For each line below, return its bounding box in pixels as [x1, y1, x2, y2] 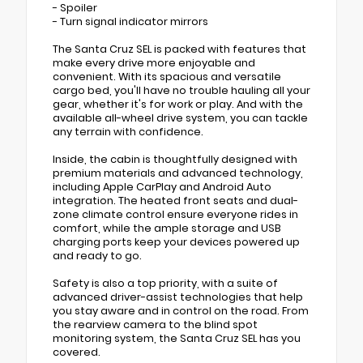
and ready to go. [53, 248, 142, 263]
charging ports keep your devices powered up [53, 234, 300, 249]
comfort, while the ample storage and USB [53, 220, 281, 235]
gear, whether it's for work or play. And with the [53, 96, 303, 111]
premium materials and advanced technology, [53, 165, 303, 180]
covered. [53, 344, 100, 359]
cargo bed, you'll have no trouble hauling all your [53, 83, 310, 97]
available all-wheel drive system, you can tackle [53, 110, 308, 125]
